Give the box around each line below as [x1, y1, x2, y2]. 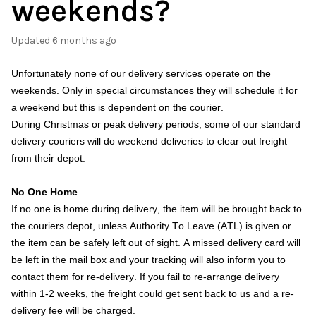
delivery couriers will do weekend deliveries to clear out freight [11, 135, 287, 147]
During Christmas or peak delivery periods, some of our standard [11, 119, 300, 130]
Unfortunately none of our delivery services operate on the [11, 68, 271, 79]
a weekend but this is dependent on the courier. [11, 102, 224, 113]
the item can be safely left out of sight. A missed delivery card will [11, 237, 300, 248]
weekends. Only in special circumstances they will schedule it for [11, 85, 298, 96]
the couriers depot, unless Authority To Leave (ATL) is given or [11, 220, 291, 231]
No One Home [11, 186, 78, 197]
